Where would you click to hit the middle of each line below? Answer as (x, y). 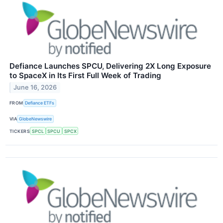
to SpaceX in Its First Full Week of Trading (85, 75)
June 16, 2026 (35, 88)
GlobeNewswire (36, 119)
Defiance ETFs (40, 103)
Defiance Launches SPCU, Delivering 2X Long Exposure (110, 66)
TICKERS (20, 131)
